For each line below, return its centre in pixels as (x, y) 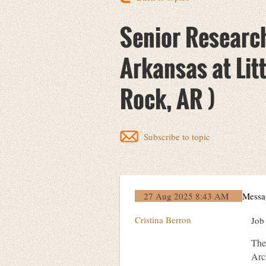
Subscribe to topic (177, 137)
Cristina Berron (163, 220)
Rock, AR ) (168, 99)
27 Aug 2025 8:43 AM (186, 196)
